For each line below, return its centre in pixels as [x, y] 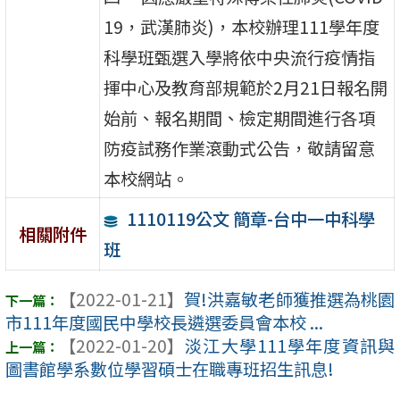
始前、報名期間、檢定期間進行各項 [240, 117]
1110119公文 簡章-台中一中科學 [250, 218]
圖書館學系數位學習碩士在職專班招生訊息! [170, 369]
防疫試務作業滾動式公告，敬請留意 [240, 148]
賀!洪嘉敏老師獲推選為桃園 [289, 300]
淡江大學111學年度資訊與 [289, 346]
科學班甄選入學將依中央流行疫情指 [240, 57]
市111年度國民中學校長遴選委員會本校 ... [164, 323]
